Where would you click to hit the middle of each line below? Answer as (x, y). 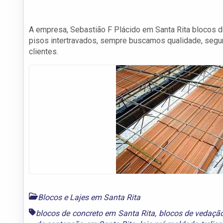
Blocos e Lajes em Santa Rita (89, 197)
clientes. (44, 51)
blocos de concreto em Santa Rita (96, 213)
